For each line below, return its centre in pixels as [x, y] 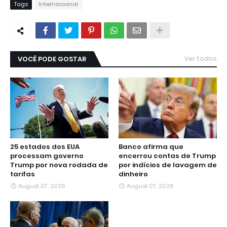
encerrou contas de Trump [167, 156]
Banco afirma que [151, 147]
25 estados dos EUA [45, 147]
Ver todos [201, 59]
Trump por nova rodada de [59, 165]
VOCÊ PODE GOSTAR [52, 59]
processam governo [47, 156]
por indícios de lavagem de [168, 165]
